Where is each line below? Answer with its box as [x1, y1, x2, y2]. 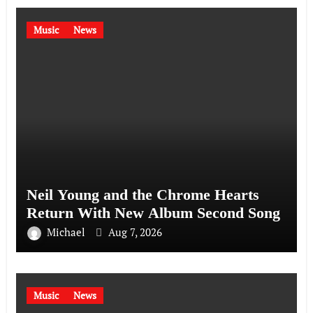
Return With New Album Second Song [26, 203, 280, 221]
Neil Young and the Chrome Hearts [26, 185, 259, 203]
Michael [46, 224, 88, 239]
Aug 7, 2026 [108, 224, 162, 239]
